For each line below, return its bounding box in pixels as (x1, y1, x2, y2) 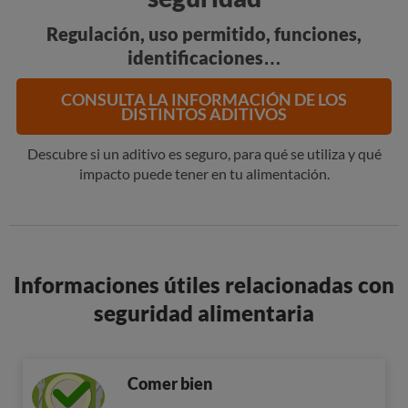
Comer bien (127, 373, 212, 393)
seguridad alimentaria (94, 300, 314, 326)
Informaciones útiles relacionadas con (14, 271, 394, 298)
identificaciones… (127, 46, 281, 68)
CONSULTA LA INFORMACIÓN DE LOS (61, 89, 347, 109)
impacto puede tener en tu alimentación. (78, 165, 330, 182)
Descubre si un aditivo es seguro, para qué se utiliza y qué (26, 145, 382, 162)
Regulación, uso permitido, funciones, (46, 23, 362, 45)
